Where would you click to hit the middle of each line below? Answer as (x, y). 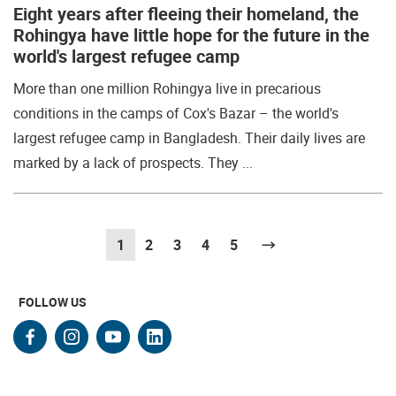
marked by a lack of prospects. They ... (133, 163)
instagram (130, 341)
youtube (156, 341)
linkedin (195, 341)
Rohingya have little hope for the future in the (191, 35)
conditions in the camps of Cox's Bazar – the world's (176, 113)
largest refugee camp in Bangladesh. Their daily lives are (189, 138)
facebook (83, 341)
